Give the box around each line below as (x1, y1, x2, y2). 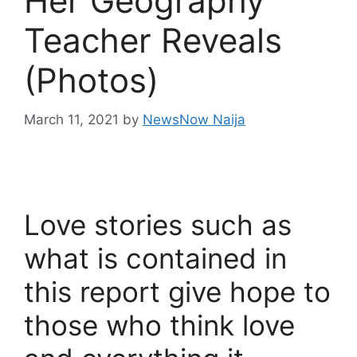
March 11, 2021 (24, 111, 119, 127)
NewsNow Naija (143, 111, 245, 127)
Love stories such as (24, 207, 292, 241)
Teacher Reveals (24, 20, 282, 61)
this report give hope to (24, 274, 331, 308)
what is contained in (24, 241, 287, 275)
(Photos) (24, 60, 159, 100)
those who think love (24, 308, 295, 342)
